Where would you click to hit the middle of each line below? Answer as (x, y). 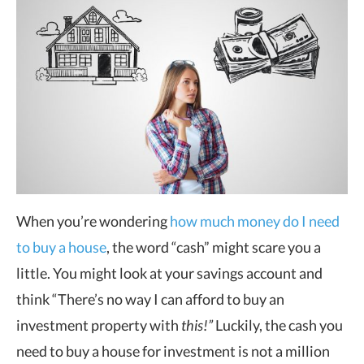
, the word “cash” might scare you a (214, 247)
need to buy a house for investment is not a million (173, 351)
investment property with (99, 325)
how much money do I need (255, 221)
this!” (198, 325)
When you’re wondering (93, 221)
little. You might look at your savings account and (169, 273)
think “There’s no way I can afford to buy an (150, 299)
